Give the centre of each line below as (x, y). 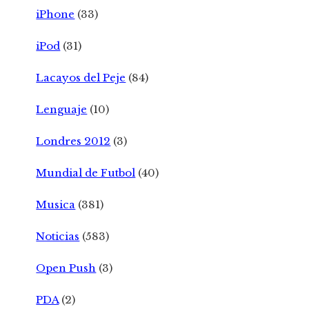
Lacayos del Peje (81, 77)
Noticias (58, 236)
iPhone (56, 14)
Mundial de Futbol (86, 172)
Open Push (66, 268)
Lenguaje (62, 109)
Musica (56, 204)
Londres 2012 (73, 141)
